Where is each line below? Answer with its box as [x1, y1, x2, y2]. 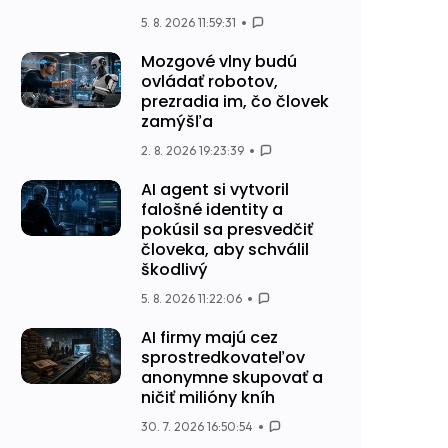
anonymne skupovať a [141, 366, 323, 389]
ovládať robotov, [141, 70, 278, 93]
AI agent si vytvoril [141, 178, 289, 201]
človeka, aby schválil [141, 238, 309, 261]
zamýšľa [141, 110, 213, 133]
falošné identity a [141, 198, 283, 221]
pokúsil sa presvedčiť [141, 218, 313, 241]
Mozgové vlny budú [141, 50, 297, 73]
